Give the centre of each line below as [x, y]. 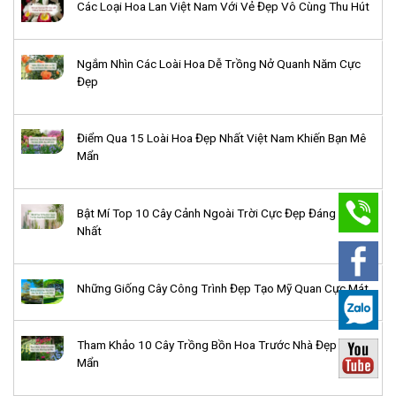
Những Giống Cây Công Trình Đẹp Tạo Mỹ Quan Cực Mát [223, 288]
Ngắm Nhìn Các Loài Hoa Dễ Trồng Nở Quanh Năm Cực [219, 63]
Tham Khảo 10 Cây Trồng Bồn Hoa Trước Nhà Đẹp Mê [216, 345]
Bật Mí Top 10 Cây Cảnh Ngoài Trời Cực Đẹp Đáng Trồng [224, 213]
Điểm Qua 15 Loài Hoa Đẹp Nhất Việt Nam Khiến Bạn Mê [221, 138]
